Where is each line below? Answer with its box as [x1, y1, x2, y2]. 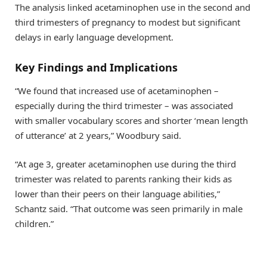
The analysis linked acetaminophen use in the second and [15, 1, 250, 14]
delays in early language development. [15, 31, 173, 44]
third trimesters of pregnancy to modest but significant [15, 16, 240, 29]
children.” [15, 218, 54, 230]
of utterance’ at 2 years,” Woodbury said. [15, 129, 181, 142]
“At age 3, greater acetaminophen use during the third [15, 158, 236, 170]
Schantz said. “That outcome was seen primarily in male [15, 203, 243, 215]
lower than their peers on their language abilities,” [15, 188, 220, 200]
